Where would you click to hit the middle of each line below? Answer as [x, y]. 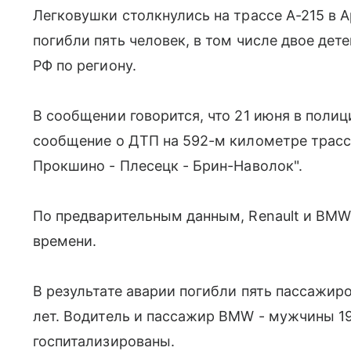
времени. [65, 241]
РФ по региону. [85, 66]
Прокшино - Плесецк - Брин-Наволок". [168, 166]
